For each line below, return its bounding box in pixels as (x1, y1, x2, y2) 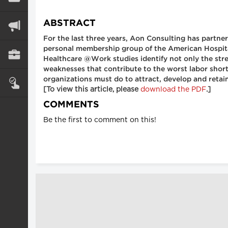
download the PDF (140, 85, 206, 93)
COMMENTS (43, 100, 99, 109)
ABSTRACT (43, 19, 96, 27)
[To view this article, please (43, 85, 140, 93)
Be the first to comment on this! (43, 116, 156, 124)
